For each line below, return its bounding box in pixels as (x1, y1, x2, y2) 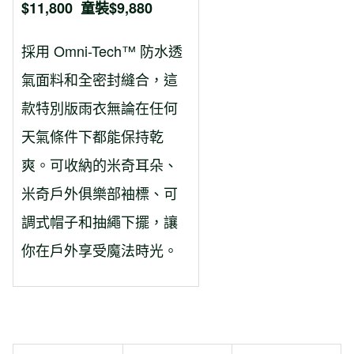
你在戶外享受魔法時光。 (21, 239, 178, 261)
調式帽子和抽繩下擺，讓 (21, 211, 178, 232)
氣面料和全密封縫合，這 (21, 69, 178, 90)
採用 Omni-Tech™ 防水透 (21, 40, 183, 62)
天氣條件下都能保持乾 (21, 126, 164, 147)
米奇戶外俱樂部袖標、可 (21, 183, 178, 204)
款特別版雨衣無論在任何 (21, 97, 178, 119)
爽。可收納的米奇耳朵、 (21, 154, 178, 175)
